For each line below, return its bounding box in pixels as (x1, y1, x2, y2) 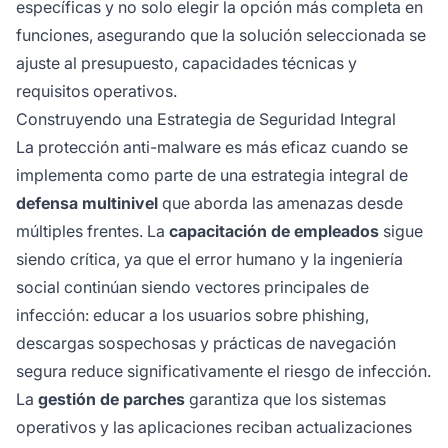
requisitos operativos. (16, 80, 177, 101)
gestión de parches (38, 388, 185, 409)
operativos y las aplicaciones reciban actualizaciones (16, 416, 412, 437)
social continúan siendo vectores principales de (16, 276, 369, 297)
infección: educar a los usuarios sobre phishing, (16, 304, 369, 325)
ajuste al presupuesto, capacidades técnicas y (16, 52, 357, 73)
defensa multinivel (16, 192, 158, 213)
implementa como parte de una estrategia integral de (16, 164, 408, 185)
